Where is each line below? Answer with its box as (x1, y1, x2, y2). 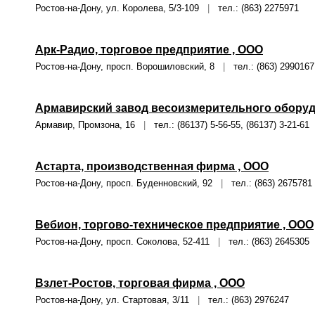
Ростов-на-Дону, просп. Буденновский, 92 (35, 178, 221, 188)
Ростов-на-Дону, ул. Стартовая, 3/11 (35, 295, 198, 305)
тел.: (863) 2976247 (200, 295, 289, 305)
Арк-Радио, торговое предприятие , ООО (35, 44, 263, 56)
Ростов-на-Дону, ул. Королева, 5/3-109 (35, 3, 207, 13)
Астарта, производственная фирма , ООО (35, 160, 269, 172)
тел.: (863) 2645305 (220, 236, 309, 247)
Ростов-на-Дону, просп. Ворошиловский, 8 (35, 61, 223, 72)
